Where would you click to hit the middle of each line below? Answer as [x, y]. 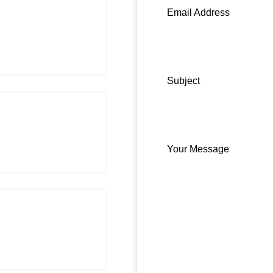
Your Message [198, 149]
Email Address [198, 12]
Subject [183, 81]
